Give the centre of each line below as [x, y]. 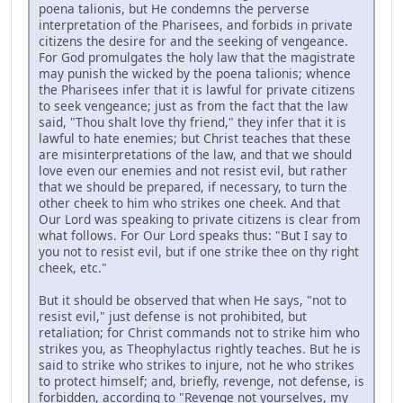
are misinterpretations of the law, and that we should [195, 154]
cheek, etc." [73, 267]
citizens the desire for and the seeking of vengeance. [193, 40]
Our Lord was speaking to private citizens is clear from [200, 219]
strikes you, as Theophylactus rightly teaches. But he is [200, 348]
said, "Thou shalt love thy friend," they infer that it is [193, 121]
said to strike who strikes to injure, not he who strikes [197, 364]
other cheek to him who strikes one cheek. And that [189, 202]
